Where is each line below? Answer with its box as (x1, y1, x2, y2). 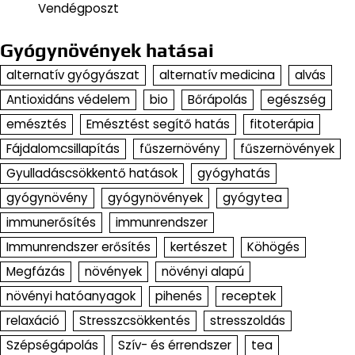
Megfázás (6, 263, 65, 281)
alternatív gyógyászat (6, 67, 139, 84)
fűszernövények (240, 140, 334, 158)
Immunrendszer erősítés (6, 239, 151, 256)
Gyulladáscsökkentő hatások (6, 165, 177, 182)
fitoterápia (250, 116, 314, 133)
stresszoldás (210, 312, 285, 330)
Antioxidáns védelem (6, 91, 130, 109)
